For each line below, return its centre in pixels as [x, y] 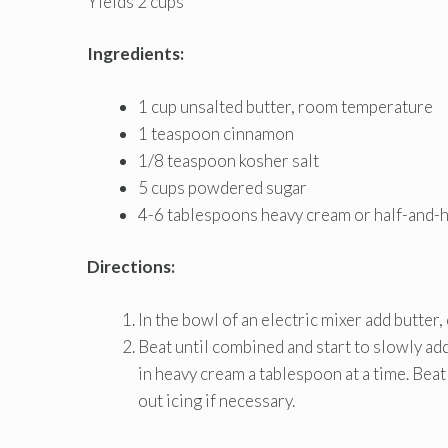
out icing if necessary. [216, 400]
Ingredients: [135, 54]
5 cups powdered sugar [222, 187]
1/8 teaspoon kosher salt [228, 160]
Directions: [131, 267]
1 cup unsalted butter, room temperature [285, 106]
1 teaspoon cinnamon [216, 133]
